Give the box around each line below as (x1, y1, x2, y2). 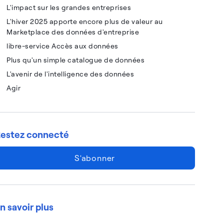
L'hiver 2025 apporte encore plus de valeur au (6, 16, 163, 26)
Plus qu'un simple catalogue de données (6, 55, 145, 64)
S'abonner (74, 152, 115, 163)
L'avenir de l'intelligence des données (6, 69, 134, 78)
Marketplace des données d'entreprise (6, 27, 139, 36)
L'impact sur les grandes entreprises (6, 2, 131, 12)
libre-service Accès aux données (6, 41, 118, 50)
